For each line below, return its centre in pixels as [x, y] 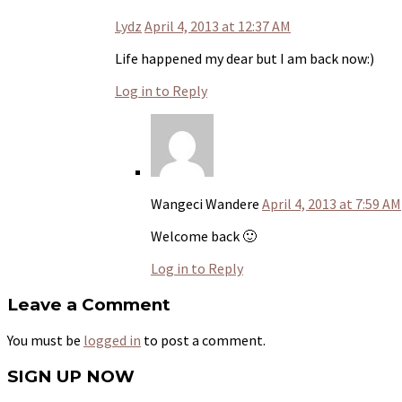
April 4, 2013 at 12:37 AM [218, 26]
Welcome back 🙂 [204, 236]
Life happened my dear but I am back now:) [245, 58]
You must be [45, 341]
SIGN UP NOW [71, 376]
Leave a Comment [89, 304]
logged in [112, 341]
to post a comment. [203, 341]
